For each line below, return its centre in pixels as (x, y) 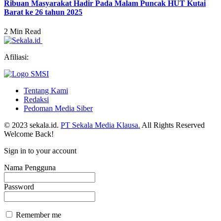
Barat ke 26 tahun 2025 (43, 12)
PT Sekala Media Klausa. (100, 125)
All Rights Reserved (172, 125)
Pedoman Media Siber (58, 108)
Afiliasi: (16, 57)
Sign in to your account (40, 150)
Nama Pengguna (30, 167)
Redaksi (36, 99)
